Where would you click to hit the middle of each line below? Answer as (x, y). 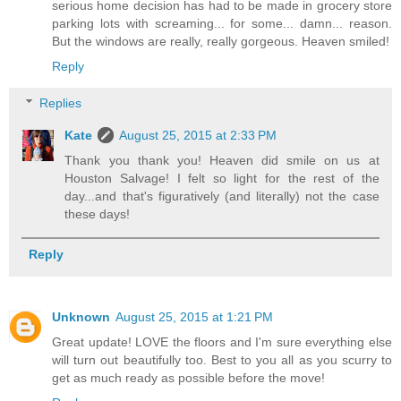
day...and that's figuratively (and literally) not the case (222, 196)
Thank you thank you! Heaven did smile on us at (222, 161)
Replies (61, 103)
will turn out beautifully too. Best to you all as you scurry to (222, 360)
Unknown (81, 317)
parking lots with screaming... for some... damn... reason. (222, 23)
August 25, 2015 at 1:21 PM (194, 317)
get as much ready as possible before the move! (188, 378)
